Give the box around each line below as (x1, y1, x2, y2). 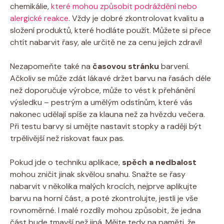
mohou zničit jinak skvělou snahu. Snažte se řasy (10, 168, 185, 179)
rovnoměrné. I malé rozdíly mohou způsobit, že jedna (10, 204, 201, 215)
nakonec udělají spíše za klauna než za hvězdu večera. (10, 108, 205, 119)
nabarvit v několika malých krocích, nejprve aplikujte (10, 180, 197, 191)
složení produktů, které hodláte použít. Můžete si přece (10, 24, 211, 35)
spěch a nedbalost (122, 156, 196, 167)
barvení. (159, 60, 189, 71)
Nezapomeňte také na (10, 60, 92, 71)
